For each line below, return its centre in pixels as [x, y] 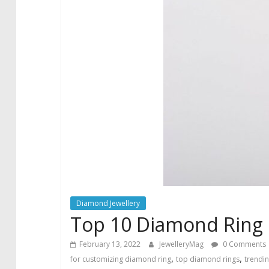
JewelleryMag [182, 244]
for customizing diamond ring [121, 259]
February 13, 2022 [110, 244]
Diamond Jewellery [108, 203]
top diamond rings [208, 259]
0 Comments [243, 244]
